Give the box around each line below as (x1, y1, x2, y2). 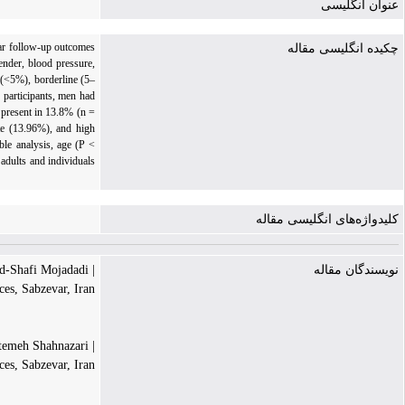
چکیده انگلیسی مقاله (287, 42, 399, 55)
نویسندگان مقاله (314, 263, 399, 277)
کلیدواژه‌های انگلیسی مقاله (256, 212, 399, 226)
